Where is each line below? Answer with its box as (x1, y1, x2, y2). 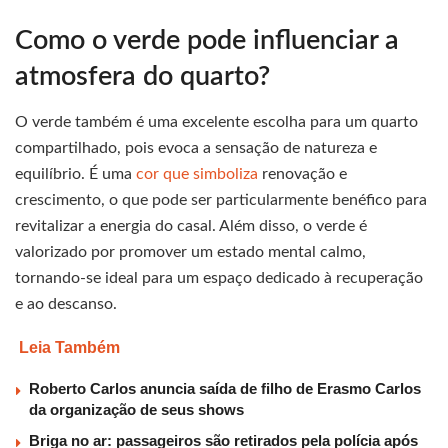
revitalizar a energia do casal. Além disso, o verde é (15, 218, 367, 235)
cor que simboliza (136, 166, 258, 183)
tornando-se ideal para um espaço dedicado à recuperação (15, 270, 423, 287)
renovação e (258, 166, 347, 183)
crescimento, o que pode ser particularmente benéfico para (15, 192, 427, 209)
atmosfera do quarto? (15, 63, 270, 91)
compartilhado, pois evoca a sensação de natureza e (15, 140, 377, 157)
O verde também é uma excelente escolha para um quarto (15, 114, 418, 131)
